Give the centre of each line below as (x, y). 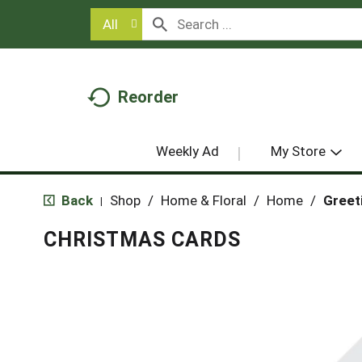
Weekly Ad (187, 151)
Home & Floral (203, 200)
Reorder (148, 97)
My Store (298, 151)
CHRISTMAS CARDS (142, 239)
